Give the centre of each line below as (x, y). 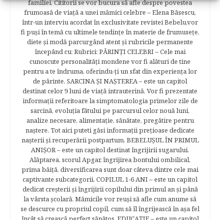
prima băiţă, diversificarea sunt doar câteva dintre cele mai (110, 169)
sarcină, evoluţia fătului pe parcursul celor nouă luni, (110, 110)
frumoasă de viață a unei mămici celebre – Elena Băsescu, (110, 12)
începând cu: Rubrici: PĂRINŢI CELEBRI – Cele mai (110, 51)
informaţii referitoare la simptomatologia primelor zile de (110, 100)
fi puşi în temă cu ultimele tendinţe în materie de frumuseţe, (110, 32)
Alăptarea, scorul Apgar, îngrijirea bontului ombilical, (110, 159)
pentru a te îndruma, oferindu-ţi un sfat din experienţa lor (110, 71)
